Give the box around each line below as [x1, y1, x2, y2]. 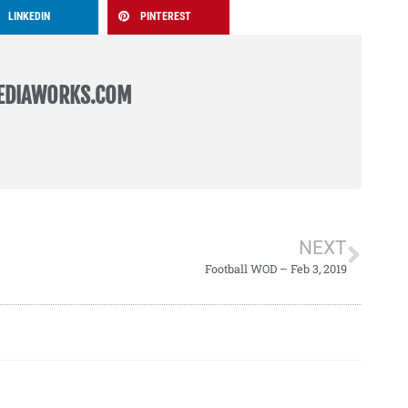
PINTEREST [139, 9, 191, 23]
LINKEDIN [8, 9, 51, 23]
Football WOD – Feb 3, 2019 [205, 260, 347, 276]
